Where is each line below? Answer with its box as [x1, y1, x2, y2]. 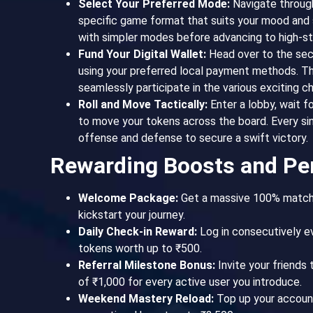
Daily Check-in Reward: [78, 224, 197, 238]
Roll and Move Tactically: [78, 97, 208, 111]
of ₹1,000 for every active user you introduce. [78, 275, 302, 289]
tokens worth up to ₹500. [78, 241, 202, 255]
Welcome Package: [78, 191, 178, 205]
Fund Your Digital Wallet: [78, 47, 206, 61]
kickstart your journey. [78, 208, 185, 221]
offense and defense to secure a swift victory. [78, 131, 308, 145]
